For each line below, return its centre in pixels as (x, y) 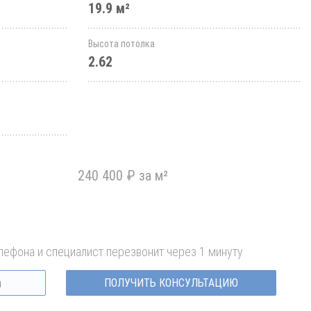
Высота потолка (121, 44)
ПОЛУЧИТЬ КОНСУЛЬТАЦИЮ (171, 283)
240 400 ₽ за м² (123, 176)
